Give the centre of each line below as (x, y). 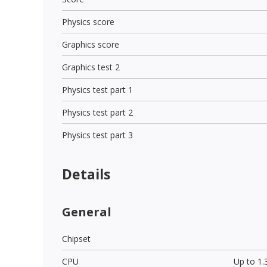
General (87, 212)
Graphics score (91, 44)
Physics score (88, 21)
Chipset (76, 238)
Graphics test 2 (91, 67)
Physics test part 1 (97, 89)
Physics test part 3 (97, 135)
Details (86, 174)
